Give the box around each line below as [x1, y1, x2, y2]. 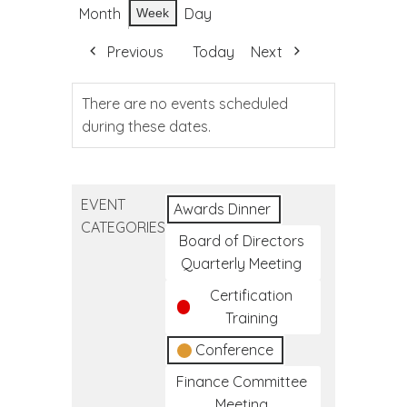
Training [224, 309, 278, 327]
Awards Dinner [174, 200, 271, 218]
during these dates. [82, 117, 211, 135]
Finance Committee [175, 372, 307, 391]
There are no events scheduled [82, 94, 288, 113]
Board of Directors [178, 232, 304, 250]
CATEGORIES [81, 218, 165, 236]
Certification [210, 286, 293, 304]
